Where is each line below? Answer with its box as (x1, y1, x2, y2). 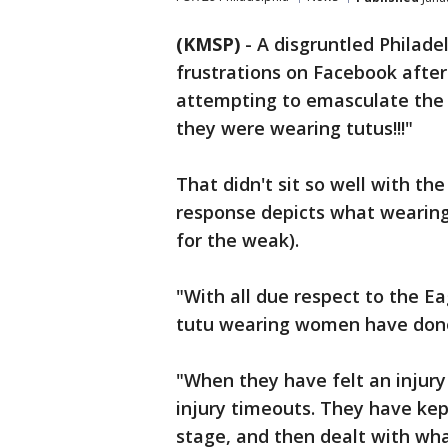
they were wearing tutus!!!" (176, 116, 413, 140)
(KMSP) (176, 32, 240, 56)
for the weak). (176, 228, 299, 252)
